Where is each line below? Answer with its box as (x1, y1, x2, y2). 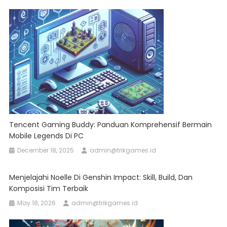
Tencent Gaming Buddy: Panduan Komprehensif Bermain (9, 120, 212, 130)
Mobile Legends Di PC (9, 131, 84, 141)
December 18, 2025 (17, 146, 74, 155)
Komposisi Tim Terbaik (9, 183, 89, 194)
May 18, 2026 (17, 199, 56, 208)
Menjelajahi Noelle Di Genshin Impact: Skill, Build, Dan (9, 172, 193, 183)
